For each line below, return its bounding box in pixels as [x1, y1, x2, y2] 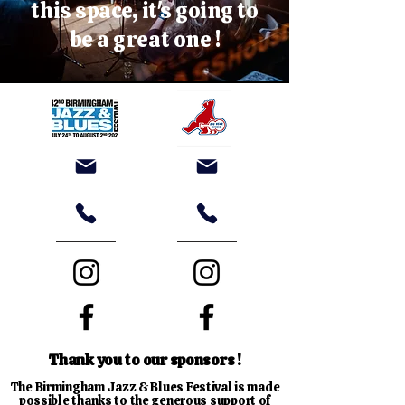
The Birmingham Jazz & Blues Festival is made [9, 379, 280, 395]
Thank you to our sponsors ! [48, 350, 241, 370]
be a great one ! [69, 25, 221, 53]
